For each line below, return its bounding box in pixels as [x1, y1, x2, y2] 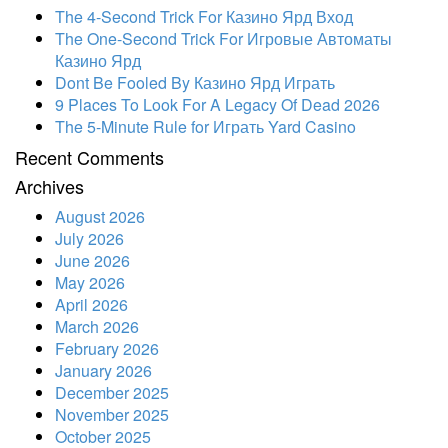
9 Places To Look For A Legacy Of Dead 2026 [55, 92, 380, 116]
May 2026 [55, 270, 125, 294]
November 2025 [55, 402, 169, 426]
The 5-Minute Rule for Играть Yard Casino [55, 114, 356, 138]
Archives [15, 172, 84, 199]
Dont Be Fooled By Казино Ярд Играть [55, 70, 335, 94]
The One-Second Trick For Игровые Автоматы [55, 26, 392, 50]
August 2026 [55, 204, 145, 228]
